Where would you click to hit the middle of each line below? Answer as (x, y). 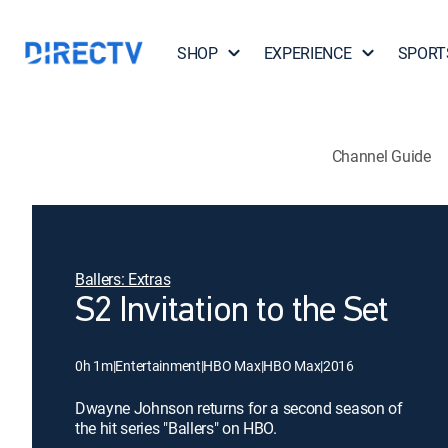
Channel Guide (381, 155)
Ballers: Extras (123, 279)
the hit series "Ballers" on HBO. (176, 428)
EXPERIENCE (307, 53)
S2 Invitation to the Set (232, 312)
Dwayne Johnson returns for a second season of (239, 408)
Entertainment (158, 365)
